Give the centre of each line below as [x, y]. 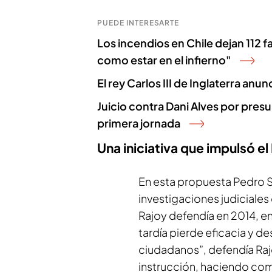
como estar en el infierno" [164, 60]
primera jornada [139, 123]
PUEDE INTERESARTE [138, 23]
